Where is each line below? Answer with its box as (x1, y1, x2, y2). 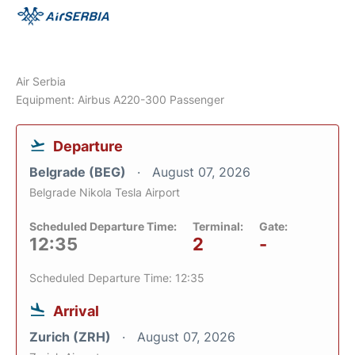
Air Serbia (16, 74, 66, 88)
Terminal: (193, 219, 243, 233)
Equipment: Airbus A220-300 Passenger (16, 92, 224, 106)
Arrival (53, 302, 99, 319)
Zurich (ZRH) (29, 328, 114, 345)
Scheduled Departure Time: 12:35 (29, 270, 204, 284)
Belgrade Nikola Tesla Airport (29, 185, 180, 199)
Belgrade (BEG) (29, 163, 129, 180)
